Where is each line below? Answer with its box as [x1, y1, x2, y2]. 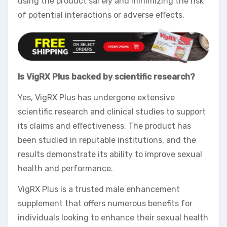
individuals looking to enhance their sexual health [18, 213, 208, 223]
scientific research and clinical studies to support [18, 107, 206, 117]
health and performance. [18, 164, 113, 174]
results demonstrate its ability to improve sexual [18, 149, 202, 160]
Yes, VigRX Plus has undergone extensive [18, 93, 175, 103]
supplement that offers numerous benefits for [18, 199, 193, 209]
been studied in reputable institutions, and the [18, 135, 196, 145]
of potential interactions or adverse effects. [18, 10, 184, 20]
